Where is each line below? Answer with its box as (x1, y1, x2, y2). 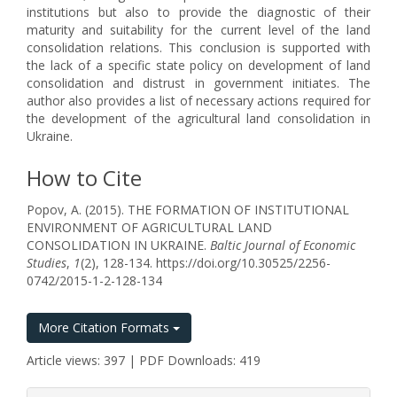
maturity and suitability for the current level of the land (27, 21, 370, 38)
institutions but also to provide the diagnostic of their (27, 4, 370, 20)
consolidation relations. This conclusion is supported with (27, 39, 370, 56)
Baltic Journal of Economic (210, 237, 355, 253)
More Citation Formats (38, 319, 173, 336)
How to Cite (27, 163, 142, 192)
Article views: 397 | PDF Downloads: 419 (27, 352, 261, 369)
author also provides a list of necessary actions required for (27, 92, 370, 109)
